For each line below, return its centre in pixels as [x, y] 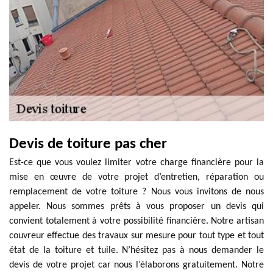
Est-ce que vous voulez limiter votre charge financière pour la [136, 163]
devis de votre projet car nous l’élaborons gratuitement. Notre [136, 265]
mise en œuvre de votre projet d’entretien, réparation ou [136, 177]
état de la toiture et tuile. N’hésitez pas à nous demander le [136, 250]
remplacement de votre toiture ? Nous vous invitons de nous [136, 192]
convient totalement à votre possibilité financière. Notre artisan [136, 221]
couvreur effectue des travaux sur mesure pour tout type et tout [136, 236]
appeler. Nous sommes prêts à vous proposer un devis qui [136, 207]
